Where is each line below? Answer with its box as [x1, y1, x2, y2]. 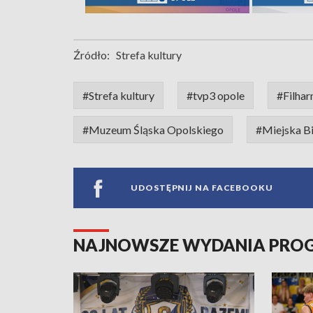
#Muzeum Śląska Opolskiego [82, 122, 224, 136]
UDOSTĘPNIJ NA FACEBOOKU [131, 182, 273, 194]
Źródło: [73, 48, 110, 61]
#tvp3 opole [187, 88, 245, 102]
